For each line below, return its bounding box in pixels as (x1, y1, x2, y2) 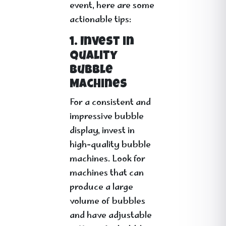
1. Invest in (70, 36, 134, 48)
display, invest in (70, 124, 135, 139)
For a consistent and (70, 95, 151, 110)
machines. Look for (70, 152, 145, 167)
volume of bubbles (70, 194, 145, 209)
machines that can (70, 166, 144, 181)
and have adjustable (70, 208, 152, 223)
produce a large (70, 180, 133, 195)
